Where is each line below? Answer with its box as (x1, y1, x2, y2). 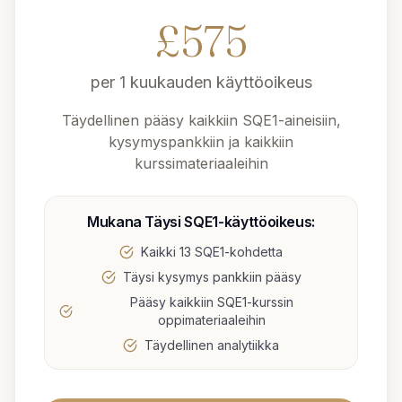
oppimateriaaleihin (157, 312, 266, 328)
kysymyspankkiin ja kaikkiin (109, 133, 293, 151)
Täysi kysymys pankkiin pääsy (122, 269, 301, 284)
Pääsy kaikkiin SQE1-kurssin (129, 294, 293, 310)
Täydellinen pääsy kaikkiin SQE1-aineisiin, (61, 111, 341, 129)
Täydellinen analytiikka (144, 337, 279, 353)
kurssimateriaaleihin (134, 154, 268, 172)
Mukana (86, 213, 142, 231)
